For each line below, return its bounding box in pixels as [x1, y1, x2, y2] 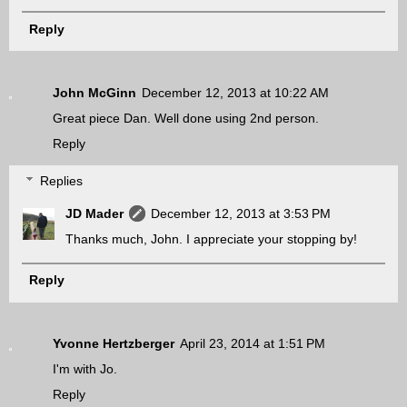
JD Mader [65, 206, 124, 222]
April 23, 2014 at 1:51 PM [180, 336, 325, 352]
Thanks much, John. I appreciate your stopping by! [65, 232, 358, 247]
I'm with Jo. [53, 362, 117, 377]
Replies [40, 174, 84, 189]
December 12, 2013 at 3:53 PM [151, 206, 332, 222]
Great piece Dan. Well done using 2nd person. [53, 110, 319, 125]
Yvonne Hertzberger [53, 336, 174, 352]
